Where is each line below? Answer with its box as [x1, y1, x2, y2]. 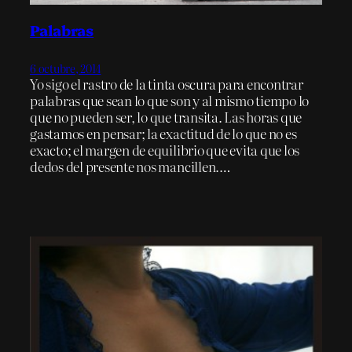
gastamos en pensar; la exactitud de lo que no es [30, 123, 297, 143]
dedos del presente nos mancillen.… [30, 156, 231, 176]
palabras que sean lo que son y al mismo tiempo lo [30, 90, 310, 110]
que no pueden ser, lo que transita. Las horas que [30, 106, 302, 126]
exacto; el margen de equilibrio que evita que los [30, 139, 300, 159]
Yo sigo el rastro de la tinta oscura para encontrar [30, 73, 303, 93]
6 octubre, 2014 [30, 60, 101, 76]
